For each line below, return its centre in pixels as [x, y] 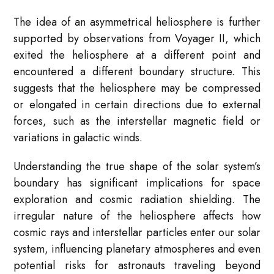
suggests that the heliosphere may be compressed [137, 88]
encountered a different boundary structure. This [137, 72]
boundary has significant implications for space [137, 183]
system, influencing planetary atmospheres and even [137, 249]
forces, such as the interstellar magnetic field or [137, 121]
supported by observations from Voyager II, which [137, 39]
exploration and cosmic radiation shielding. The [137, 200]
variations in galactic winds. [78, 138]
